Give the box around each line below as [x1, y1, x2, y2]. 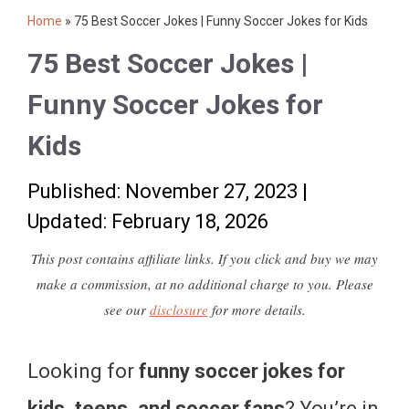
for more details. [207, 300, 306, 319]
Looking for [27, 360, 139, 383]
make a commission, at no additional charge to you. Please [36, 275, 373, 293]
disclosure [149, 300, 208, 319]
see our [103, 300, 150, 319]
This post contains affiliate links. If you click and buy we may [31, 249, 378, 267]
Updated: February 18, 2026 [27, 210, 268, 233]
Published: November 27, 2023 [27, 180, 298, 203]
